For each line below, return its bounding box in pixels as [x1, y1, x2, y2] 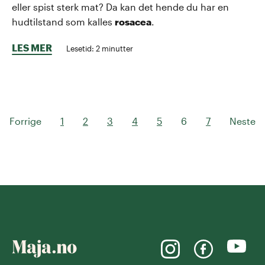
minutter [100, 43, 133, 53]
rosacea [115, 15, 151, 27]
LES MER [12, 41, 52, 53]
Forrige [9, 115, 41, 127]
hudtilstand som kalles [12, 15, 115, 27]
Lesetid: [66, 43, 96, 53]
